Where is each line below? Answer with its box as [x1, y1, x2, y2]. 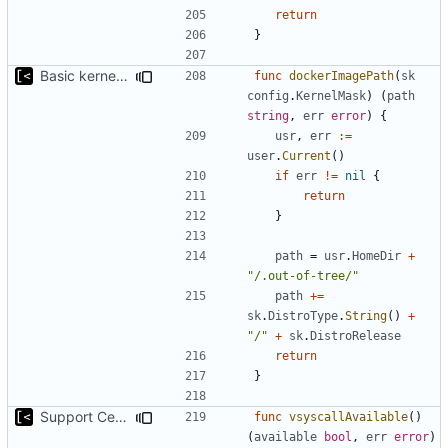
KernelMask [296, 88, 366, 103]
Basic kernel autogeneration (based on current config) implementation [116, 66, 128, 84]
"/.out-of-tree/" [247, 268, 359, 283]
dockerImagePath [289, 68, 394, 83]
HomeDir [352, 248, 401, 263]
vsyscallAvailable [289, 409, 408, 424]
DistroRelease [310, 328, 401, 343]
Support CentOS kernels [115, 407, 127, 425]
